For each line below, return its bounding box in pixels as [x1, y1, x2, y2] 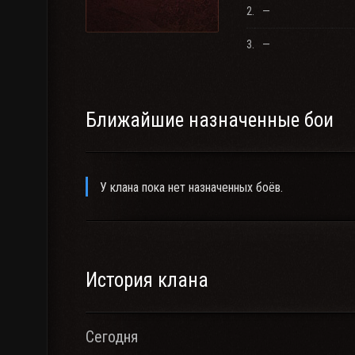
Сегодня [86, 327, 138, 346]
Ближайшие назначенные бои [86, 109, 334, 132]
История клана [86, 269, 208, 292]
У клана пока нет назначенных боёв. [100, 180, 283, 195]
